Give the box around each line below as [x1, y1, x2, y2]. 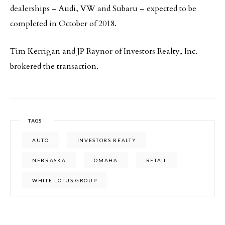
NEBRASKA [32, 157, 66, 163]
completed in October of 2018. [10, 18, 117, 29]
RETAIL [146, 157, 167, 163]
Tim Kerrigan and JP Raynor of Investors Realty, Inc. [10, 46, 197, 57]
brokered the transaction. [10, 61, 98, 72]
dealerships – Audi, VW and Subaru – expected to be [10, 3, 196, 14]
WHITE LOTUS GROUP [32, 177, 97, 183]
